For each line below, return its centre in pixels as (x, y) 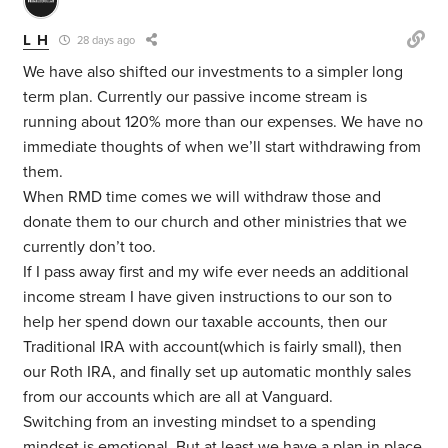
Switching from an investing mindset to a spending (200, 422)
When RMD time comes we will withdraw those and (202, 197)
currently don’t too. (90, 247)
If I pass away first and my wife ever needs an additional (216, 272)
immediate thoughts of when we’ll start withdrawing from (222, 147)
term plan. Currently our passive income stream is (195, 97)
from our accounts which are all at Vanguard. (178, 397)
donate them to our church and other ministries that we (215, 222)
